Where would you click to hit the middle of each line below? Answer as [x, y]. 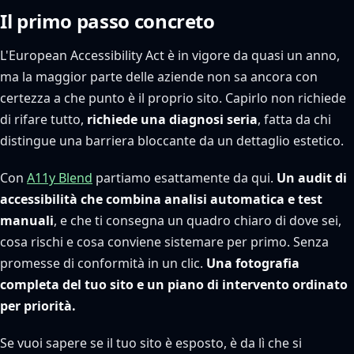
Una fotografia [253, 263]
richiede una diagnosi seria [172, 119]
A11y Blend [60, 178]
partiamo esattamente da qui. [185, 178]
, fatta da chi [294, 119]
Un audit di [312, 178]
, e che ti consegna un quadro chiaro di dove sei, [198, 220]
